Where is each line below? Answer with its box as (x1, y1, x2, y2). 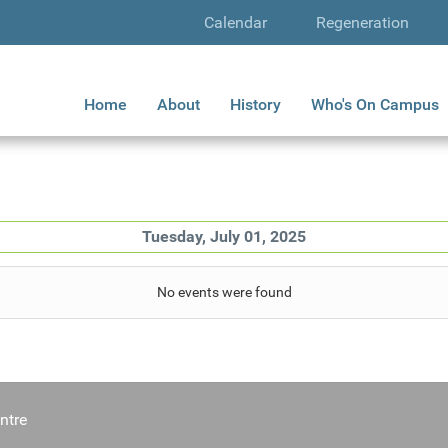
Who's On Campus (311, 95, 439, 115)
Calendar (204, 12, 267, 32)
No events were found (156, 284, 292, 300)
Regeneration (315, 12, 409, 32)
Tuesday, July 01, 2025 (142, 227, 306, 246)
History (230, 95, 281, 115)
